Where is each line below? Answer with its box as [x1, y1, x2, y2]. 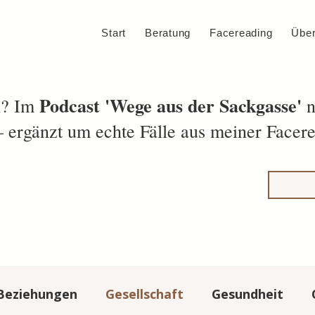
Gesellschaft [105, 285, 184, 302]
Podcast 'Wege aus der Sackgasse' [39, 92, 302, 119]
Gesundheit [212, 285, 283, 302]
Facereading [210, 27, 273, 39]
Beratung [145, 27, 191, 39]
